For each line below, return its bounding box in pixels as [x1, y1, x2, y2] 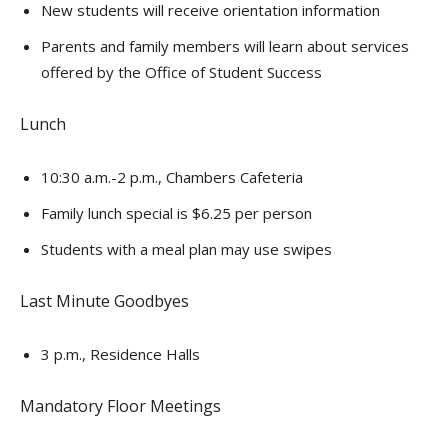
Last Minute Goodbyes [20, 290, 189, 312]
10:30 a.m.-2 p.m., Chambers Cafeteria [41, 167, 303, 187]
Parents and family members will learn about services [41, 36, 409, 56]
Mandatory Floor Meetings [20, 395, 221, 417]
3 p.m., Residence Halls [41, 344, 200, 364]
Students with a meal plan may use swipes [41, 239, 332, 259]
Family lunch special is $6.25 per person [41, 203, 312, 223]
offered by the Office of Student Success [41, 62, 322, 82]
